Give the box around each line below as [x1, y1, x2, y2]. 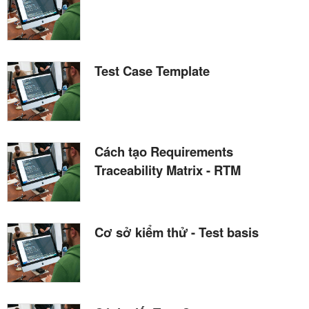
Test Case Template [94, 61, 210, 80]
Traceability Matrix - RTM [94, 160, 241, 179]
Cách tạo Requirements [94, 141, 233, 161]
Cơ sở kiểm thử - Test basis [94, 222, 259, 241]
